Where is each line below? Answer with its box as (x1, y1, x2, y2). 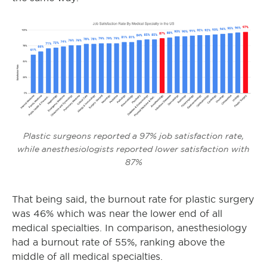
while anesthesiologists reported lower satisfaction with (17, 144, 250, 154)
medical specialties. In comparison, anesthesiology (12, 223, 247, 234)
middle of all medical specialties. (12, 252, 163, 262)
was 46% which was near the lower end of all (12, 209, 222, 219)
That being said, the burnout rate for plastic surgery (12, 194, 254, 205)
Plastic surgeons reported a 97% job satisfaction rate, (23, 131, 244, 141)
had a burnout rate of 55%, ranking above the (12, 237, 225, 248)
